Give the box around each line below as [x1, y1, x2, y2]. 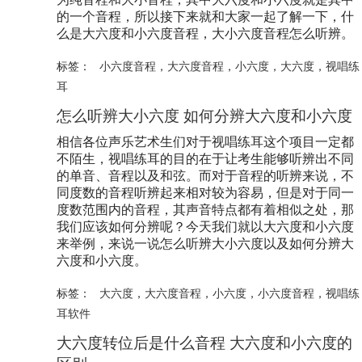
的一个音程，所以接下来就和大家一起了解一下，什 [57, 9, 354, 23]
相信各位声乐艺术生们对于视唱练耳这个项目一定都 [57, 134, 354, 149]
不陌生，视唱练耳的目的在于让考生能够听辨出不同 [57, 151, 354, 166]
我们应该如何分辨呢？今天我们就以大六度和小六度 [57, 219, 354, 234]
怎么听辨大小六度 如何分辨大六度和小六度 [57, 107, 352, 124]
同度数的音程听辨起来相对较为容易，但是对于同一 [57, 185, 354, 200]
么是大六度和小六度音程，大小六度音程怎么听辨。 [57, 26, 354, 40]
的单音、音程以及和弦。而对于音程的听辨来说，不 [57, 168, 354, 183]
